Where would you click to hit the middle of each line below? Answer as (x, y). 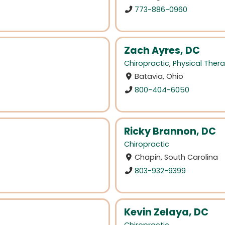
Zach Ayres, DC (162, 51)
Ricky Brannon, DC (170, 132)
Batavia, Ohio (159, 77)
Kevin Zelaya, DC (166, 212)
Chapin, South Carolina (177, 157)
